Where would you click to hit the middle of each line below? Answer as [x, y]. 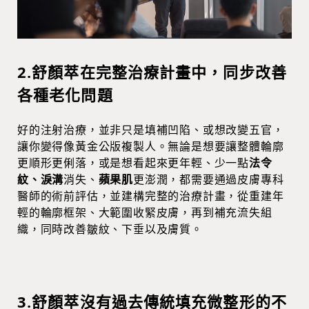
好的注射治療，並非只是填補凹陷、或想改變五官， [151, 130]
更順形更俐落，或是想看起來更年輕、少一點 [133, 163]
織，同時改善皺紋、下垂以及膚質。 [110, 229]
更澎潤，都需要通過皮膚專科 [209, 180]
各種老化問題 [65, 95]
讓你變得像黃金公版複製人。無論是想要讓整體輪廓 [151, 147]
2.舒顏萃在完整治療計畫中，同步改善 [152, 72]
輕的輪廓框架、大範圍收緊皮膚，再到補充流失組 [145, 213]
